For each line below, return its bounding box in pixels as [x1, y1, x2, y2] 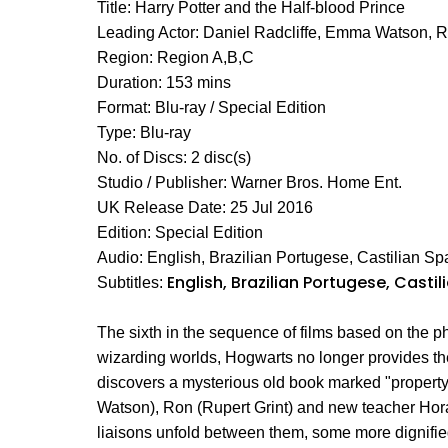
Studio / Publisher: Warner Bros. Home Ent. [97, 174, 402, 192]
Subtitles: [97, 274, 167, 292]
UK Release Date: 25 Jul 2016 [97, 199, 313, 217]
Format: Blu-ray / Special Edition [97, 99, 326, 117]
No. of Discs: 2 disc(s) [97, 149, 251, 167]
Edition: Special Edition [97, 224, 263, 242]
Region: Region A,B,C [97, 49, 254, 67]
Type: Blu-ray [97, 124, 191, 142]
